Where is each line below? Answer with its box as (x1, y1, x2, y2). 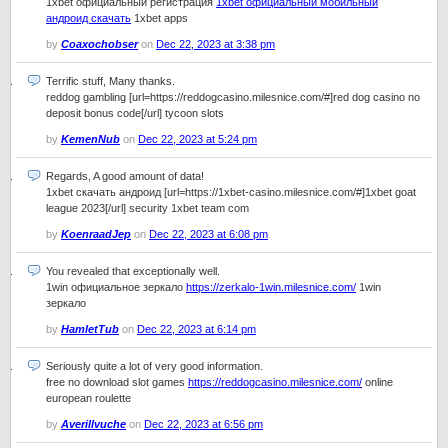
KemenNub (61, 133, 120, 145)
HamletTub (61, 323, 119, 335)
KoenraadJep (61, 228, 131, 240)
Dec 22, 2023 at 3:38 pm (156, 38, 275, 50)
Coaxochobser (61, 38, 138, 50)
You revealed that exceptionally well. (46, 265, 220, 277)
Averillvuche (61, 418, 126, 430)
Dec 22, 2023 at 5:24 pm (138, 133, 257, 145)
